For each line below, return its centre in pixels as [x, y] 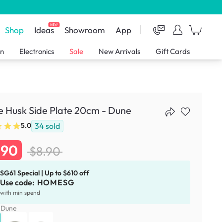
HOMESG [55, 183]
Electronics [37, 52]
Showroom [85, 30]
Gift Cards [172, 52]
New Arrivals [120, 52]
